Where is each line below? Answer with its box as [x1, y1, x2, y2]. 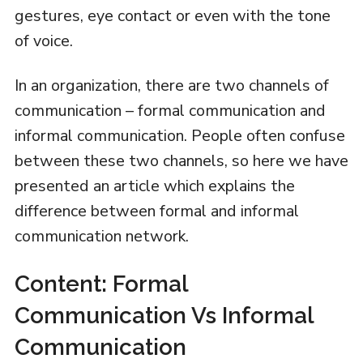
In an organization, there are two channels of [14, 75, 329, 97]
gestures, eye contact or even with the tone [14, 5, 331, 28]
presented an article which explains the [14, 175, 295, 198]
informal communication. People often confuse [14, 125, 345, 147]
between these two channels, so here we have [14, 150, 348, 173]
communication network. [14, 225, 189, 248]
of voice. [14, 30, 73, 53]
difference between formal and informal [14, 200, 299, 223]
